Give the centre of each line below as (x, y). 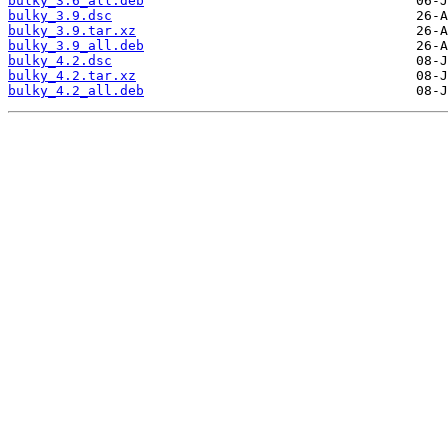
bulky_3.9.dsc (60, 16)
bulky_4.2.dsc (60, 61)
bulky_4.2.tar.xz (72, 76)
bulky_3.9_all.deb (76, 46)
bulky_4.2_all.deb (76, 91)
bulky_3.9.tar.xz (72, 31)
